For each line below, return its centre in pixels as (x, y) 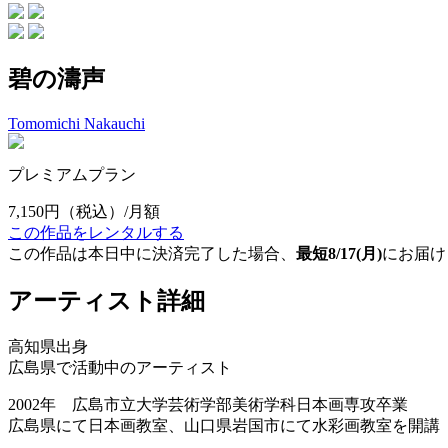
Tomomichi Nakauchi (76, 123)
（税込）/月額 (110, 211)
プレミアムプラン (72, 174)
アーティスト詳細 (106, 300)
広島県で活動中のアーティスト (120, 367)
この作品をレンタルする (96, 232)
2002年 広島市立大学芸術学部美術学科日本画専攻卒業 (208, 404)
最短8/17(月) (339, 253)
